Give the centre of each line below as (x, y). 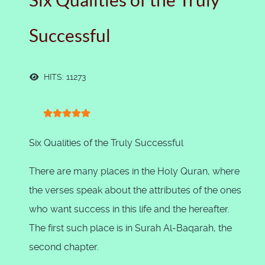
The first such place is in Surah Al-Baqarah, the (130, 228)
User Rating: (56, 123)
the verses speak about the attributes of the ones (135, 190)
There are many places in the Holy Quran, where (134, 171)
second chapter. (64, 247)
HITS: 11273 (64, 77)
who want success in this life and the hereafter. (129, 209)
